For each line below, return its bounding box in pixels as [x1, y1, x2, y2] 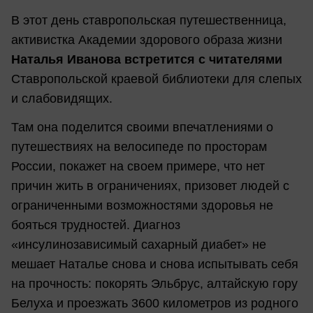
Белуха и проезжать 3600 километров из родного [11, 296, 298, 311]
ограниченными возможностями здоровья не [11, 198, 273, 213]
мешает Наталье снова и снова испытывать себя [11, 257, 298, 272]
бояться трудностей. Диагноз [11, 218, 180, 233]
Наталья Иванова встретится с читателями [11, 52, 282, 67]
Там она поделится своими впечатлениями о [11, 120, 273, 135]
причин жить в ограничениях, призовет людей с [11, 179, 289, 194]
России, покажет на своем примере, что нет [11, 159, 265, 174]
